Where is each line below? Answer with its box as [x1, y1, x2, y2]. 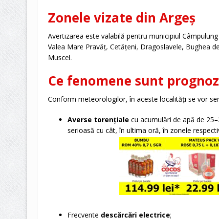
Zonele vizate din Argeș [47, 9, 196, 27]
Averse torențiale [67, 115, 129, 125]
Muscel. [47, 53, 72, 63]
